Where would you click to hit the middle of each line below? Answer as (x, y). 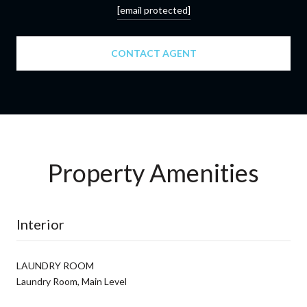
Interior (40, 224)
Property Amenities (153, 172)
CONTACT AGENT (153, 53)
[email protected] (153, 10)
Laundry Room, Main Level (72, 281)
